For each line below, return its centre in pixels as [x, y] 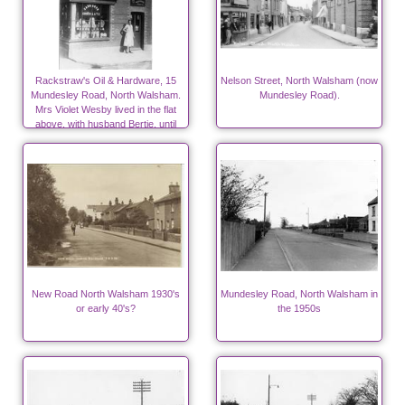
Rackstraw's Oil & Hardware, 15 [106, 81]
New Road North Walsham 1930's [106, 294]
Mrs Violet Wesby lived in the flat [106, 110]
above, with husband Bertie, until [106, 124]
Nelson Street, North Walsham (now [299, 81]
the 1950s [299, 309]
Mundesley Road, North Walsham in [299, 294]
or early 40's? [106, 309]
